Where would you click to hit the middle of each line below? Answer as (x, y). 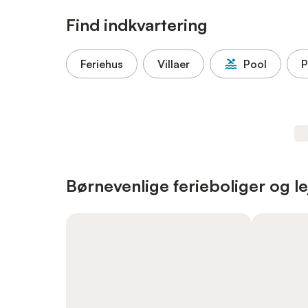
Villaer (174, 64)
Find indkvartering (137, 25)
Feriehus (102, 64)
